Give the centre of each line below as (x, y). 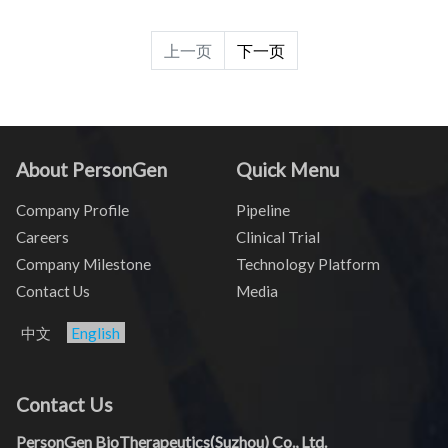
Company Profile (72, 209)
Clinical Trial (278, 236)
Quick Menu (287, 169)
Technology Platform (308, 263)
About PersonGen (91, 169)
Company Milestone (83, 263)
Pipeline (263, 209)
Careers (42, 236)
